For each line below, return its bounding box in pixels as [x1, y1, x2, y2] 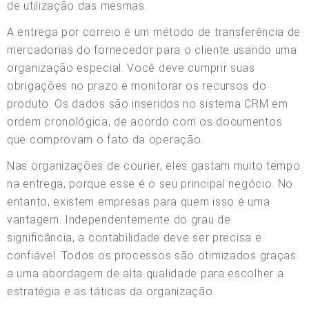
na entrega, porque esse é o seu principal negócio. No [7, 177, 294, 190]
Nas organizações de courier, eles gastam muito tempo [7, 159, 301, 172]
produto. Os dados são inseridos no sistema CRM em [7, 97, 288, 110]
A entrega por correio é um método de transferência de [7, 25, 301, 39]
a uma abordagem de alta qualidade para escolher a [7, 266, 284, 280]
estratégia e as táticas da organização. [7, 284, 216, 298]
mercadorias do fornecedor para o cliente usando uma [7, 43, 297, 57]
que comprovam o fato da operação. [7, 132, 204, 146]
